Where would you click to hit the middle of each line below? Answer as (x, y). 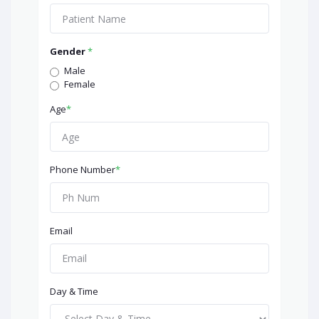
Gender (69, 52)
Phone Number (83, 170)
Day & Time (74, 291)
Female (80, 84)
